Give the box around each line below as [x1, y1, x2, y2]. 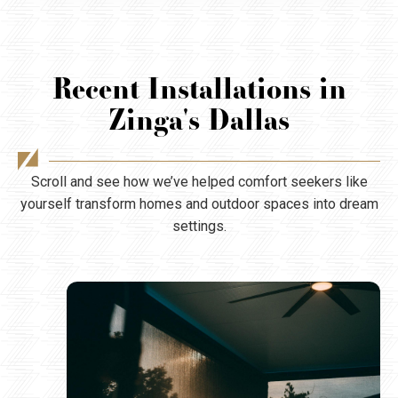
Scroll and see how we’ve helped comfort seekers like [30, 173, 368, 191]
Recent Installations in [52, 68, 346, 107]
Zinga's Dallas [108, 99, 290, 139]
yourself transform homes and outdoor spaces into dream [20, 195, 378, 213]
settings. [171, 218, 227, 235]
